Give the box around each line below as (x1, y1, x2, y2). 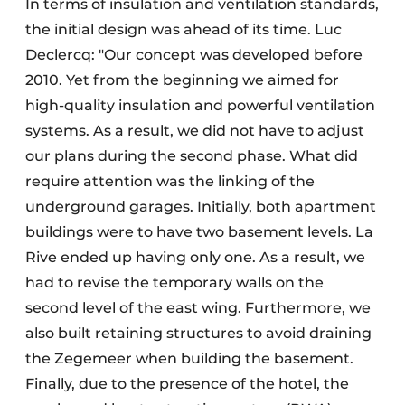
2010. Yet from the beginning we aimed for (25, 71, 339, 89)
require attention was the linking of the (25, 173, 315, 191)
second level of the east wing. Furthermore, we (25, 299, 371, 317)
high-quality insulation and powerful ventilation (25, 97, 375, 115)
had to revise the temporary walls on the (25, 274, 324, 292)
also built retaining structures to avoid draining (25, 325, 372, 343)
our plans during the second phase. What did (25, 147, 358, 165)
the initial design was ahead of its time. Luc (25, 21, 342, 39)
